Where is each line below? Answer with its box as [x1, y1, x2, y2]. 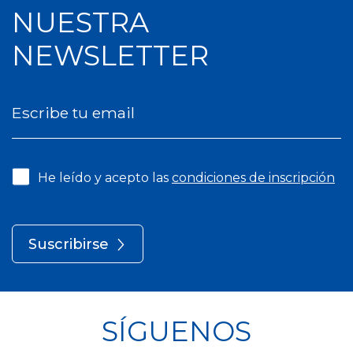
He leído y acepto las [38, 170, 172, 185]
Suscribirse [28, 236, 109, 253]
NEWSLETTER [12, 39, 209, 72]
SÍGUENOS [102, 314, 251, 348]
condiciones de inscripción [172, 170, 335, 185]
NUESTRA [12, 6, 149, 39]
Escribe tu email [12, 103, 135, 122]
